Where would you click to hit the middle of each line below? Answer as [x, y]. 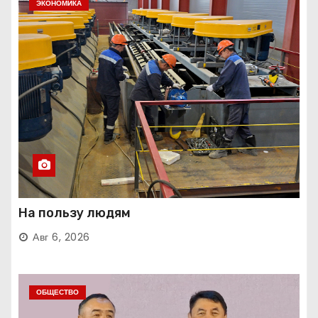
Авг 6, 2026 [61, 237]
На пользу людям [75, 213]
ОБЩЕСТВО [57, 292]
